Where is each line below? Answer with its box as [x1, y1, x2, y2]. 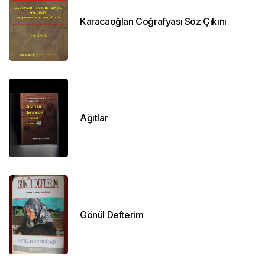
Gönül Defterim [80, 208, 144, 221]
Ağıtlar [80, 112, 108, 124]
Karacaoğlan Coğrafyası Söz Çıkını [80, 15, 227, 27]
